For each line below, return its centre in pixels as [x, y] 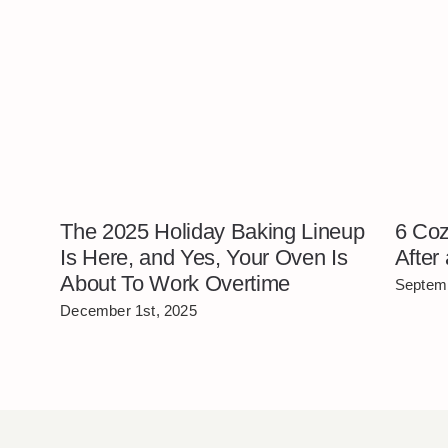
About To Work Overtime [175, 283]
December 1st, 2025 [128, 310]
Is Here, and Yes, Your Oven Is [204, 257]
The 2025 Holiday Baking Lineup [212, 231]
